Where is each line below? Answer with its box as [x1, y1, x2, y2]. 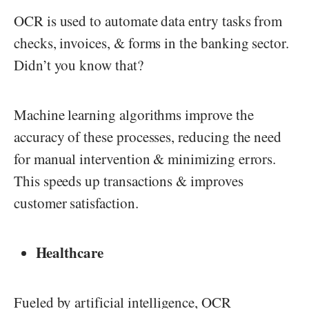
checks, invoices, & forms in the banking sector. [14, 33, 289, 53]
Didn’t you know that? [14, 55, 143, 75]
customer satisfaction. [14, 193, 143, 213]
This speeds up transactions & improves [14, 171, 243, 191]
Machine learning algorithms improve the [14, 105, 254, 125]
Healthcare [35, 242, 103, 263]
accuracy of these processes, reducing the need [14, 127, 282, 147]
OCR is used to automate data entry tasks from [14, 11, 283, 31]
